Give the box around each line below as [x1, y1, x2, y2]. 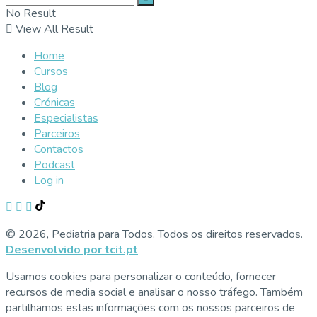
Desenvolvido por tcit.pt [6, 242, 138, 258]
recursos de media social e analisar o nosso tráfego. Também [6, 284, 303, 301]
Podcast [34, 157, 75, 173]
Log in [34, 173, 64, 189]
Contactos [34, 142, 83, 158]
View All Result [13, 21, 93, 38]
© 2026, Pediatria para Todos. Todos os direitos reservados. [6, 226, 303, 243]
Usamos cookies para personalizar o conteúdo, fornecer [6, 269, 276, 285]
